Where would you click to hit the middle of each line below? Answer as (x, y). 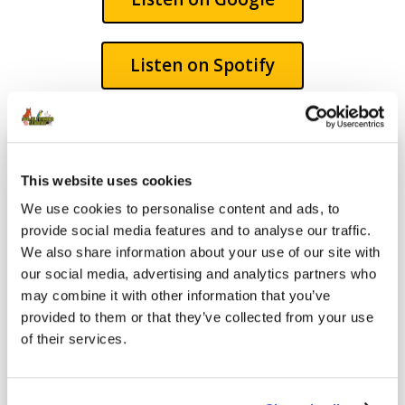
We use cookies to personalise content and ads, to (180, 209)
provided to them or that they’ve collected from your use (197, 317)
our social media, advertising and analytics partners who (198, 274)
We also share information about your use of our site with (201, 252)
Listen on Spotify (202, 65)
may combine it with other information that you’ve (176, 296)
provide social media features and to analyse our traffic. (196, 231)
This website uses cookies (107, 180)
